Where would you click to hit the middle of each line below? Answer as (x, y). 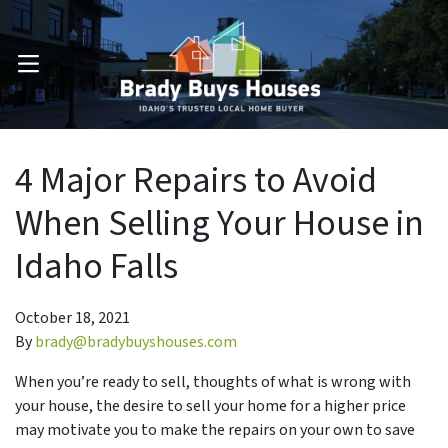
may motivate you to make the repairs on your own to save (215, 429)
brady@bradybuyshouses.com (136, 341)
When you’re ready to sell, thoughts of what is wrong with (213, 381)
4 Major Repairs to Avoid (196, 180)
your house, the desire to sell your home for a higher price (210, 405)
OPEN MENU (53, 69)
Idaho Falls (96, 266)
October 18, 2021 (72, 317)
